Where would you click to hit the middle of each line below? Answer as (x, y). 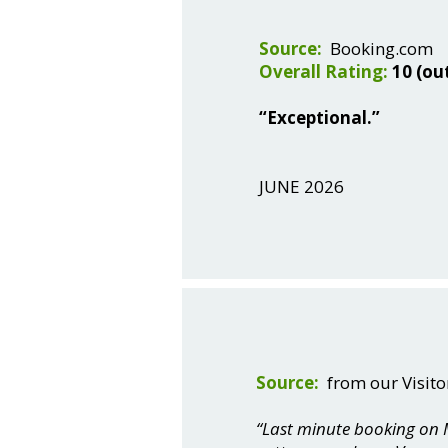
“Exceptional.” (319, 117)
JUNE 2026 (301, 186)
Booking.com (379, 48)
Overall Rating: (323, 71)
